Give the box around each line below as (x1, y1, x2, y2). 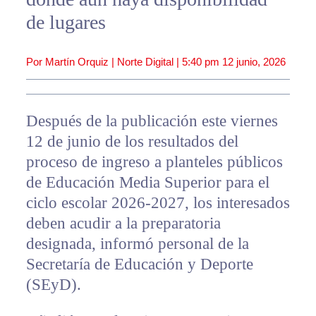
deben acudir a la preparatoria (25, 214, 221, 233)
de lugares (25, 11, 106, 34)
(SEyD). (25, 276, 81, 294)
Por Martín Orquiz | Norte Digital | (25, 56, 182, 68)
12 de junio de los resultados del (25, 133, 238, 151)
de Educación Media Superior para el (25, 174, 269, 192)
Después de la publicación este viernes (25, 112, 278, 130)
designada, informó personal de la (25, 235, 249, 253)
